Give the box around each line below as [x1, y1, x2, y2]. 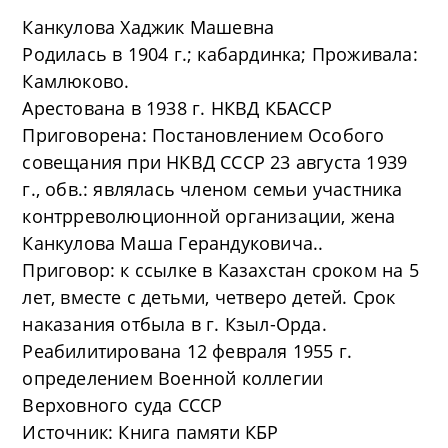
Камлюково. [22, 69, 130, 93]
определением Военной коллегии [22, 366, 324, 390]
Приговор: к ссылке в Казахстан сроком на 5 [22, 258, 419, 282]
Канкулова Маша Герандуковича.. [22, 231, 324, 255]
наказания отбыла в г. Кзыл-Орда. [22, 312, 327, 336]
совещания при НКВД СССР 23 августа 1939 [22, 150, 408, 174]
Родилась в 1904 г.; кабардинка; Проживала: [22, 42, 418, 66]
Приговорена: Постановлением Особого [22, 123, 385, 147]
